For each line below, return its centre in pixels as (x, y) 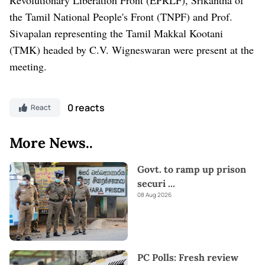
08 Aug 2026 (154, 194)
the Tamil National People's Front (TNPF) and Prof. (121, 16)
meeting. (28, 66)
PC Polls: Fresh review (188, 258)
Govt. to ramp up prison (192, 169)
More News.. (51, 143)
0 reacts (86, 107)
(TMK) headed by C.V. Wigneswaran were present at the (132, 49)
